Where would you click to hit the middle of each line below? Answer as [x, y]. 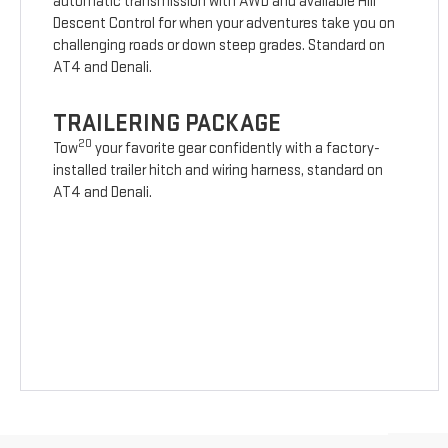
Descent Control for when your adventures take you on [224, 24]
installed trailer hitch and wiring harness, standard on [218, 171]
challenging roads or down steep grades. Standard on [219, 46]
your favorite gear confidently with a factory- [236, 149]
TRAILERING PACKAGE [167, 124]
